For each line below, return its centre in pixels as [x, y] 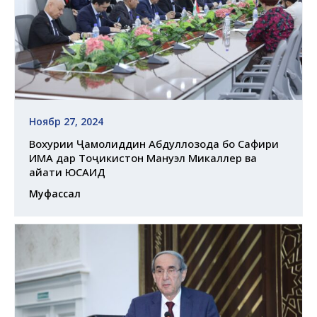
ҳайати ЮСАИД [67, 172]
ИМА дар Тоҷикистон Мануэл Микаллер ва [143, 158]
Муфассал [55, 194]
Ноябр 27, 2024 [66, 122]
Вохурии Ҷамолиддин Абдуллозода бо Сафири [154, 144]
